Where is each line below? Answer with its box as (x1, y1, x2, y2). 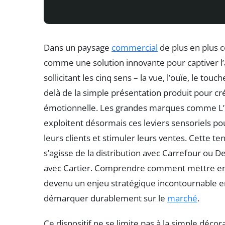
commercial (111, 41, 158, 53)
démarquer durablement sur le (44, 192, 167, 204)
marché (167, 192, 197, 204)
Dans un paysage (44, 41, 111, 53)
